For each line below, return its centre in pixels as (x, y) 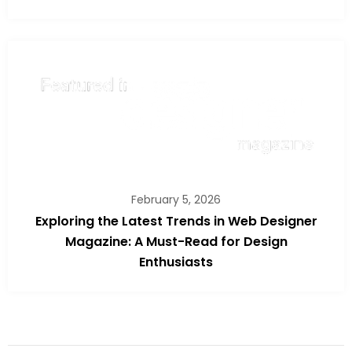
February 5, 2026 (176, 199)
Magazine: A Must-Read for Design (176, 241)
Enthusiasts (176, 262)
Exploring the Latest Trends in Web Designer (176, 221)
